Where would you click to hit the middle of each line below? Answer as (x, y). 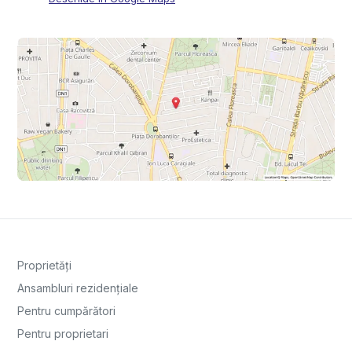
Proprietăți (44, 266)
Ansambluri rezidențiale (78, 288)
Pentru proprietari (63, 334)
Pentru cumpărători (66, 311)
